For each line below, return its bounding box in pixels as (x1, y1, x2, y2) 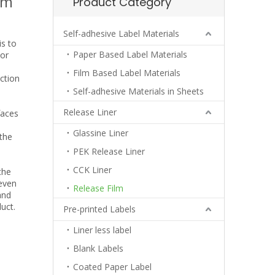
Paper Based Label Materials (73, 48, 187, 60)
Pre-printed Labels (63, 203, 136, 215)
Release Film (73, 182, 123, 194)
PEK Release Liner (73, 145, 145, 157)
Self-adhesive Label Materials (63, 28, 179, 39)
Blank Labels (73, 242, 123, 254)
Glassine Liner (73, 127, 128, 139)
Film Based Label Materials (73, 67, 180, 79)
